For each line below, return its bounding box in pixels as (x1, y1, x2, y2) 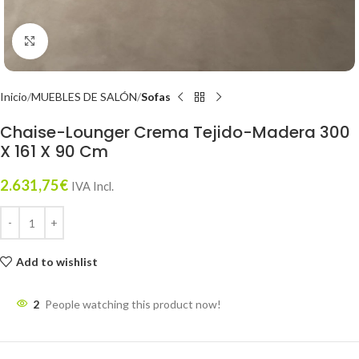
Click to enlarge (47, 34, 124, 47)
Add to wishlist (15, 254, 98, 268)
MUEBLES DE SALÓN (31, 90, 137, 103)
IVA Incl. (71, 179, 114, 193)
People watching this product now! (45, 297, 221, 311)
